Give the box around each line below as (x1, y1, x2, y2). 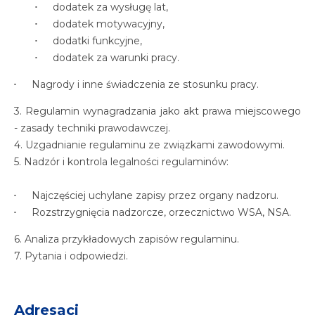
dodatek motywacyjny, (53, 18, 165, 30)
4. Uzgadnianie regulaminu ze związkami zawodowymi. (14, 139, 285, 151)
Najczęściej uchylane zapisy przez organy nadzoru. (32, 189, 278, 202)
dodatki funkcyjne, (53, 34, 142, 47)
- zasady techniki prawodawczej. (14, 122, 170, 134)
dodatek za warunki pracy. (53, 51, 179, 64)
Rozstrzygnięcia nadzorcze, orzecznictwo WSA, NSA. (32, 206, 291, 219)
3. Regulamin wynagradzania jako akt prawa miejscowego (14, 105, 301, 117)
